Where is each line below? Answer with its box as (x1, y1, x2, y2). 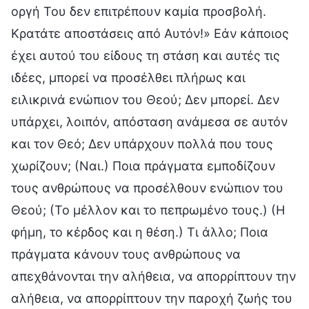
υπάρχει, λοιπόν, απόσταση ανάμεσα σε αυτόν (11, 114, 288, 129)
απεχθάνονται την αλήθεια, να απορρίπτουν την (11, 268, 296, 283)
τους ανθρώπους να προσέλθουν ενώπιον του (11, 180, 283, 195)
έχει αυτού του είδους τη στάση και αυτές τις (11, 48, 280, 63)
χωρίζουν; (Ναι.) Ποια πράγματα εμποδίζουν (11, 158, 275, 173)
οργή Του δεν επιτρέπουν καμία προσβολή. (11, 3, 266, 19)
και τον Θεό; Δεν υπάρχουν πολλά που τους (11, 136, 273, 151)
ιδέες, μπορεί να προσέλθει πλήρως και (11, 70, 246, 85)
